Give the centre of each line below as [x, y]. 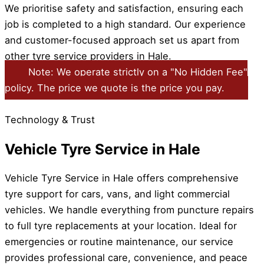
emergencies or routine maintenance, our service [119, 242]
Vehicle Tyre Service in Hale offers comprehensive [122, 178]
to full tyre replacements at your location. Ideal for [121, 226]
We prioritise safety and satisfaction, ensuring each [124, 8]
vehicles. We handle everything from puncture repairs [129, 210]
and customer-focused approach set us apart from [122, 40]
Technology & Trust [50, 119]
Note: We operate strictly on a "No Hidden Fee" [138, 72]
